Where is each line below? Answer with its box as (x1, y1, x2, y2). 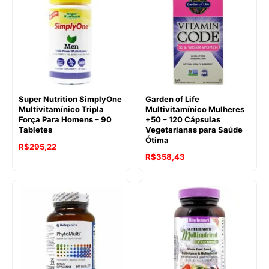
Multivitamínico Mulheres (145, 104, 244, 114)
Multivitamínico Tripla (19, 104, 104, 114)
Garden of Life (145, 94, 199, 104)
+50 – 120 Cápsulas (145, 114, 220, 124)
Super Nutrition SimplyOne (19, 94, 122, 104)
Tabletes (19, 124, 52, 134)
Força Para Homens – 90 (19, 114, 112, 124)
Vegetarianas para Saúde (145, 124, 243, 134)
